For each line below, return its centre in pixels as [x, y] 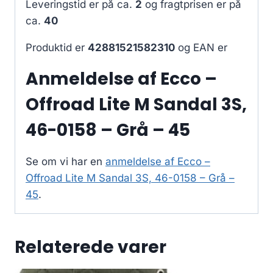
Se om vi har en [66, 162]
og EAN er [201, 48]
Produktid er [57, 48]
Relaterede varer [90, 247]
